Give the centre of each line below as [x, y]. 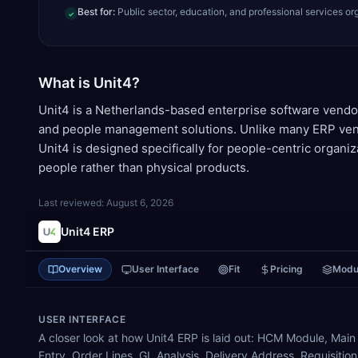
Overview [80, 269]
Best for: [97, 12]
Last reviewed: [72, 203]
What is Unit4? [89, 83]
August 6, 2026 [140, 203]
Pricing [286, 269]
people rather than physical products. [144, 167]
